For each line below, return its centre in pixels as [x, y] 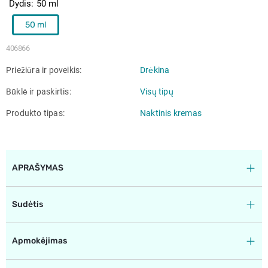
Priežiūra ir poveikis [44, 70]
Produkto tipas [35, 113]
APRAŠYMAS [38, 167]
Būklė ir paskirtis [39, 91]
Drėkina [155, 70]
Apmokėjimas [39, 240]
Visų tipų [157, 91]
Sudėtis [28, 204]
